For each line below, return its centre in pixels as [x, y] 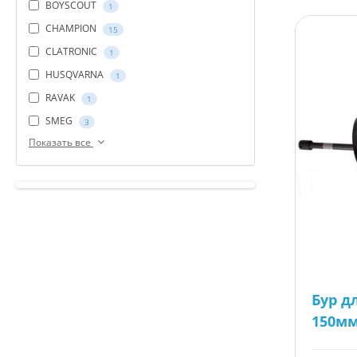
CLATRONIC [71, 52]
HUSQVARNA [75, 75]
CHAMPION [71, 29]
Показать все [61, 142]
